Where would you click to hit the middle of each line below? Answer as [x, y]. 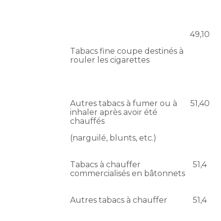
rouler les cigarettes [110, 60]
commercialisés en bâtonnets [128, 174]
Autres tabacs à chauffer [119, 200]
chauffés [88, 121]
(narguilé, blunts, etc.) [113, 138]
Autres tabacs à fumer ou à [124, 104]
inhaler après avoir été [114, 112]
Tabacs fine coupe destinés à [127, 51]
